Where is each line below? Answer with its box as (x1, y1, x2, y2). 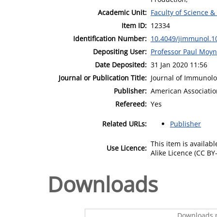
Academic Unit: (98, 7, 147, 17)
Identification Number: (73, 33, 147, 43)
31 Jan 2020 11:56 (151, 60, 207, 69)
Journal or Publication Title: (59, 73, 147, 82)
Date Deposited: (95, 60, 147, 69)
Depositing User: (93, 46, 147, 56)
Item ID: (122, 20, 147, 30)
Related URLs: (102, 119, 147, 128)
